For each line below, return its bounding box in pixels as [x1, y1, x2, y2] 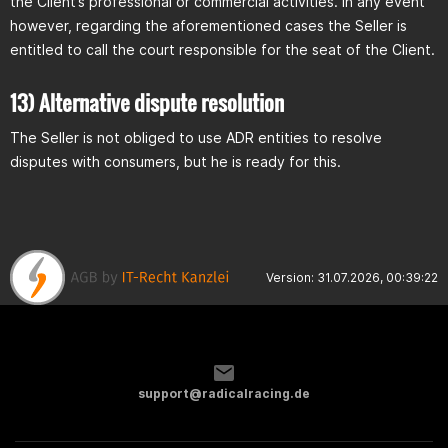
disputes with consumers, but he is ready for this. [10, 153, 341, 170]
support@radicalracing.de [138, 385, 310, 401]
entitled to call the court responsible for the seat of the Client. [10, 41, 435, 58]
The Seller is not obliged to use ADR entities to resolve [10, 129, 382, 146]
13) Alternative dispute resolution [10, 87, 284, 118]
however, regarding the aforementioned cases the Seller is [10, 17, 407, 34]
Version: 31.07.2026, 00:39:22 [266, 270, 438, 285]
